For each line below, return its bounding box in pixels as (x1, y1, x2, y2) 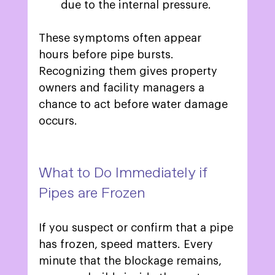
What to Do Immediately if (38, 164, 211, 182)
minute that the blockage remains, (38, 255, 225, 267)
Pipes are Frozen (38, 184, 149, 203)
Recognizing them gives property (38, 66, 220, 77)
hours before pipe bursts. (38, 49, 177, 61)
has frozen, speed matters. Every (38, 239, 216, 250)
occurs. (38, 115, 83, 127)
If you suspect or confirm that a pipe (38, 222, 236, 234)
